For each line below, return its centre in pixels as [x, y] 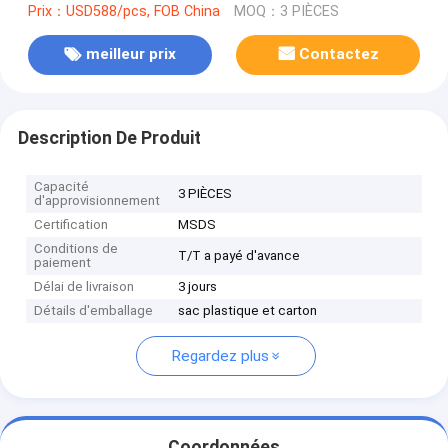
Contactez [339, 54]
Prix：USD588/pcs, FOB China [123, 11]
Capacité [62, 187]
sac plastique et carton [248, 311]
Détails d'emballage [94, 311]
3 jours [198, 287]
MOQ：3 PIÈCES [286, 11]
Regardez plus [219, 356]
